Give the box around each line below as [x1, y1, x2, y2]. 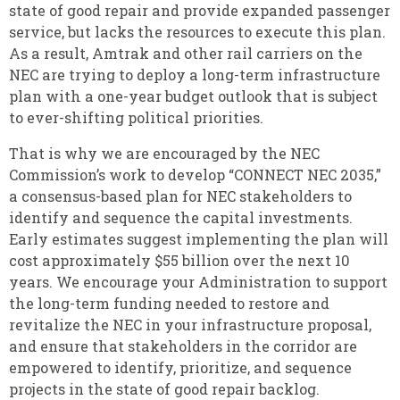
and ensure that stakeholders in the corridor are [9, 336, 357, 355]
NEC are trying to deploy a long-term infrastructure [9, 64, 380, 84]
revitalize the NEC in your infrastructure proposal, [9, 314, 371, 334]
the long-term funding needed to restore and [9, 293, 329, 312]
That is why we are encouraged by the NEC [9, 143, 320, 162]
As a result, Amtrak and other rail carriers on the [9, 43, 362, 62]
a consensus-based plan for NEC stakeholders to [9, 186, 352, 205]
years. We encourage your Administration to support [9, 271, 387, 291]
